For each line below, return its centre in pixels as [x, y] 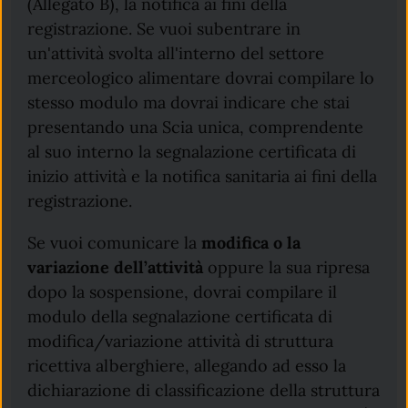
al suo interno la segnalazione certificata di [192, 152]
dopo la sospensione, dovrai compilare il [183, 291]
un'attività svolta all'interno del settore [176, 54]
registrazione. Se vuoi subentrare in [164, 29]
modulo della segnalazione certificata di [180, 316]
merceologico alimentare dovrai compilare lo [201, 78]
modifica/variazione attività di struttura [181, 341]
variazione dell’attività [116, 267]
